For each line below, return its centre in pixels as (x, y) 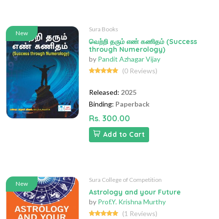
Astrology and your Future (135, 192)
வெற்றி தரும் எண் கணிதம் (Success (143, 42)
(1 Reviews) (140, 214)
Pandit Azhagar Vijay (129, 59)
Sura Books (104, 29)
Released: (104, 92)
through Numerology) (127, 50)
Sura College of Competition (125, 180)
